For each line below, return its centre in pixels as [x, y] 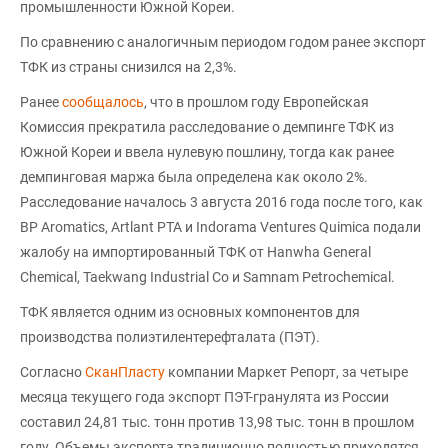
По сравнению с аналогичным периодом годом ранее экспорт [223, 42]
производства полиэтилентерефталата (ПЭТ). [170, 337]
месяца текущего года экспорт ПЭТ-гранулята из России [204, 397]
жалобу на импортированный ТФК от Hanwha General [195, 252]
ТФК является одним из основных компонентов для [190, 312]
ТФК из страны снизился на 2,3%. [128, 67]
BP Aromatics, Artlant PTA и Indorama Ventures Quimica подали [220, 227]
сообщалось [103, 102]
